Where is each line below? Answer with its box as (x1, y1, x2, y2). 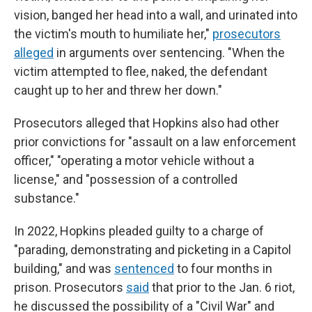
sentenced (114, 260, 174, 276)
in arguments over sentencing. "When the (54, 45, 285, 60)
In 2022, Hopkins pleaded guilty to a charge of (14, 223, 264, 238)
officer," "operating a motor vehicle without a (14, 153, 254, 168)
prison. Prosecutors (14, 279, 126, 295)
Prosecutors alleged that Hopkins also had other (14, 115, 279, 130)
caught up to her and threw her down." (14, 82, 222, 97)
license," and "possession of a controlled (14, 171, 237, 187)
